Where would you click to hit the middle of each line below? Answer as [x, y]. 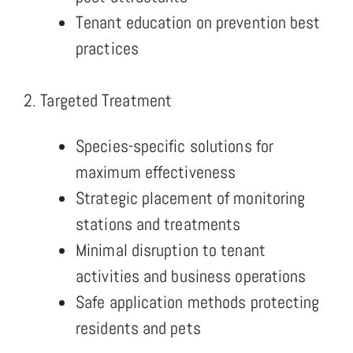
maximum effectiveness [156, 171]
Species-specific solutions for [175, 145]
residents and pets [138, 327]
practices [107, 48]
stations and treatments [158, 223]
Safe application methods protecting [198, 301]
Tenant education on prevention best [198, 22]
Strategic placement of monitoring [191, 197]
